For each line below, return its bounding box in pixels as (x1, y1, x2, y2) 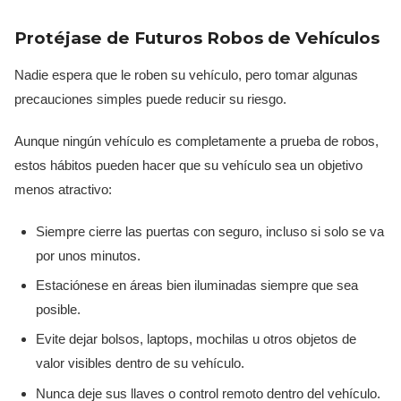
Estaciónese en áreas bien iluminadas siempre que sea (36, 277, 358, 293)
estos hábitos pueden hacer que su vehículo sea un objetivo (14, 157, 363, 173)
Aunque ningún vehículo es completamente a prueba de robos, (14, 132, 379, 149)
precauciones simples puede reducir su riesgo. (14, 90, 286, 107)
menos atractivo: (14, 181, 112, 197)
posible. (36, 301, 81, 317)
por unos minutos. (36, 247, 141, 263)
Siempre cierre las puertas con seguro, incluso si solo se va (36, 223, 384, 239)
